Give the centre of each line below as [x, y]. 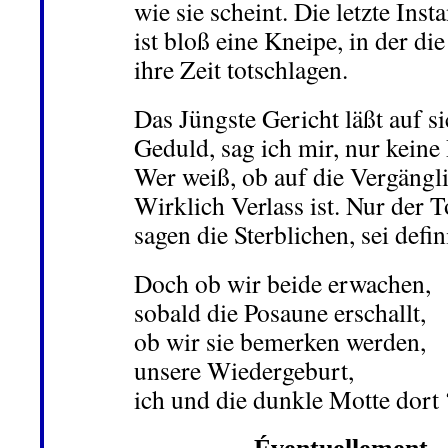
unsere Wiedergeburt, [244, 370]
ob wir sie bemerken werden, [280, 341]
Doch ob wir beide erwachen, [282, 283]
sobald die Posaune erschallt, [280, 312]
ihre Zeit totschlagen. [241, 69]
